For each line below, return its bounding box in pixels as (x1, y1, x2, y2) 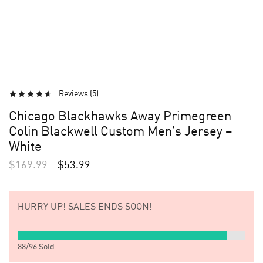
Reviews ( (59, 90, 92, 98)
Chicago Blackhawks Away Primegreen (9, 110, 231, 123)
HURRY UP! (18, 203, 66, 212)
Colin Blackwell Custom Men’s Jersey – (9, 126, 232, 139)
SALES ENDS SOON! (66, 203, 152, 212)
